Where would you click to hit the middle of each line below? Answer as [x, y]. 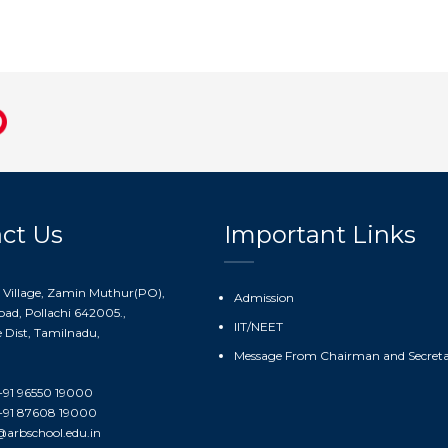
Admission [264, 297]
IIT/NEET [258, 326]
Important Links [320, 234]
